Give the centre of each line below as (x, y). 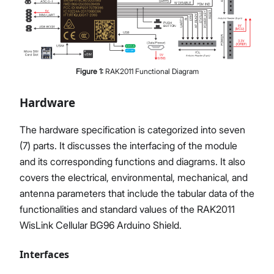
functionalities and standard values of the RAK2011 (127, 209)
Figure (87, 71)
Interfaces (44, 254)
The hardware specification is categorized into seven (132, 129)
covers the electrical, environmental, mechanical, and (134, 177)
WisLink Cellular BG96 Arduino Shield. (101, 225)
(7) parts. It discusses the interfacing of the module (128, 145)
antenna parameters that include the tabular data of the (137, 193)
